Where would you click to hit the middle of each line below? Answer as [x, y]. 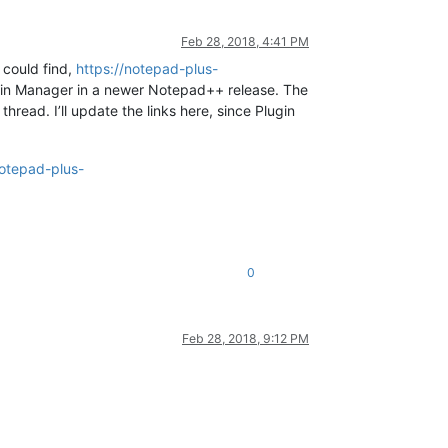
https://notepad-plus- [147, 68]
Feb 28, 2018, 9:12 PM [245, 338]
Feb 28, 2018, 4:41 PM [245, 41]
